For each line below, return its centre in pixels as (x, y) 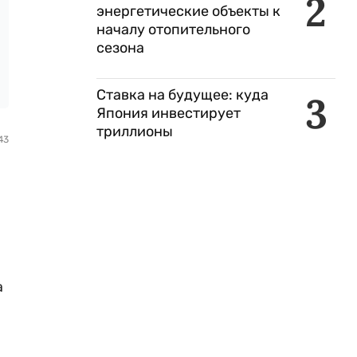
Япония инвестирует (169, 113)
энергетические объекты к (188, 11)
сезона (120, 48)
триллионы (135, 131)
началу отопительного (173, 29)
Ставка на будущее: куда (182, 95)
